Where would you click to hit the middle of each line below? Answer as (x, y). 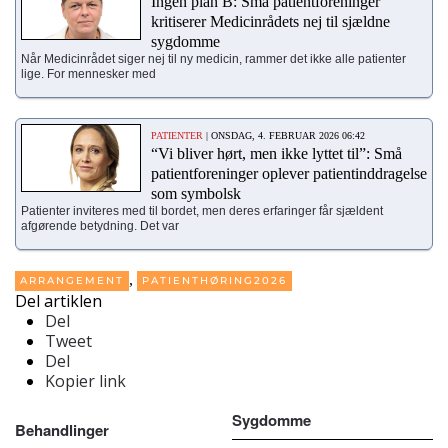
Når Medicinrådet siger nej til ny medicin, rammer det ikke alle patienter (213, 58)
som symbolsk (196, 193)
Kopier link (85, 381)
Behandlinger (62, 430)
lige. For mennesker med (88, 73)
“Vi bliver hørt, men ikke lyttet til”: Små (276, 153)
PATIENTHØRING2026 (214, 281)
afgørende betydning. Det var (100, 225)
